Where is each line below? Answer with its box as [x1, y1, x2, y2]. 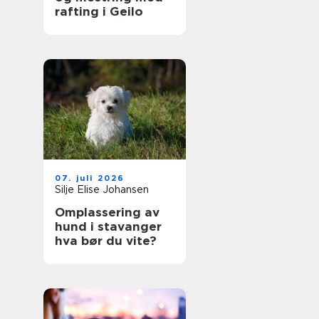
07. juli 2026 [55, 173, 125, 183]
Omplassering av [55, 205, 159, 219]
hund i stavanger [55, 219, 162, 234]
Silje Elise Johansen [55, 184, 149, 195]
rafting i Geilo [55, 4, 143, 19]
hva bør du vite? [55, 234, 157, 248]
